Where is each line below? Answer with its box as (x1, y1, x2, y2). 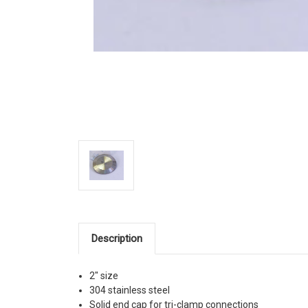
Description (91, 232, 142, 245)
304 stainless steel (89, 284, 170, 296)
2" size (89, 269, 119, 281)
